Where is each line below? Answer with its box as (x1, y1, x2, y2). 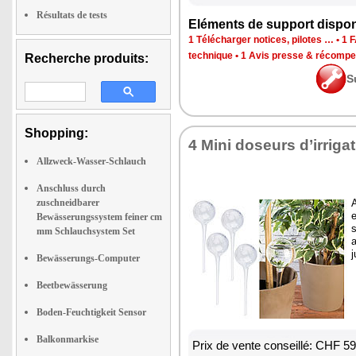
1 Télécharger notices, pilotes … (188, 34, 334, 45)
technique (188, 50, 233, 61)
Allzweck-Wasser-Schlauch (37, 156, 146, 167)
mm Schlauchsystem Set (37, 226, 135, 237)
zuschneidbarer (37, 197, 99, 208)
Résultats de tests (37, 10, 107, 21)
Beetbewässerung (37, 280, 107, 291)
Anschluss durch (37, 183, 106, 194)
